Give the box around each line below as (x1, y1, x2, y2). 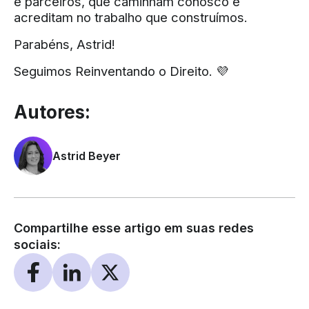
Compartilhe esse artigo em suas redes (14, 221, 254, 235)
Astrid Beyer (52, 148, 121, 163)
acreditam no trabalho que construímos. (14, 10, 248, 25)
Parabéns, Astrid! (14, 37, 115, 52)
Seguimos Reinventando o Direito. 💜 (14, 63, 228, 79)
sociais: (14, 237, 61, 252)
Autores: (14, 101, 90, 123)
